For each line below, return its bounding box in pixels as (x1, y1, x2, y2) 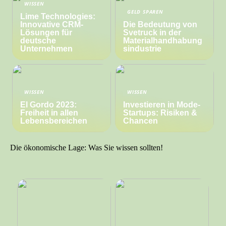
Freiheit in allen (20, 108, 79, 117)
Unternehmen (20, 44, 73, 53)
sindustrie (123, 44, 162, 53)
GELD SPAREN (127, 8, 163, 15)
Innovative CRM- (20, 20, 84, 29)
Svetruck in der (123, 28, 182, 37)
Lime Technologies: (20, 12, 96, 21)
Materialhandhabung (123, 36, 203, 45)
